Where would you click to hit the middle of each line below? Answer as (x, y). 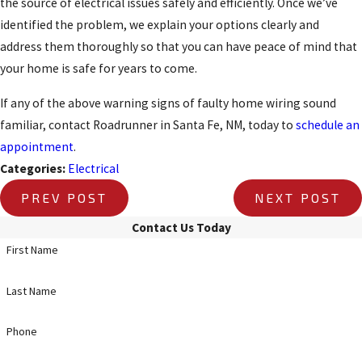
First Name (32, 249)
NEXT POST (297, 197)
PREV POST (65, 197)
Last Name (31, 290)
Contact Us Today (181, 227)
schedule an (328, 124)
